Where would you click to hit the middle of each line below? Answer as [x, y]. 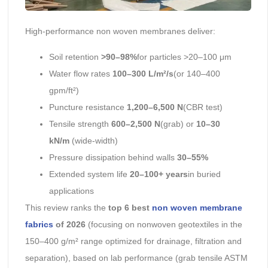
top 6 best [130, 207]
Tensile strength [80, 124]
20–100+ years [159, 174]
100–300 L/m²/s [143, 73]
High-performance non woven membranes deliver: [120, 31]
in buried [204, 174]
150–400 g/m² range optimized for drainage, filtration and [133, 241]
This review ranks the [66, 207]
